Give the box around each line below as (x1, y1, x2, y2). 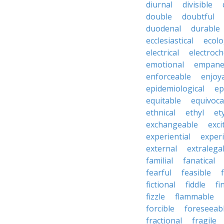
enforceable (146, 71, 191, 82)
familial (146, 155, 173, 166)
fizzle (146, 191, 165, 202)
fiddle (185, 179, 205, 190)
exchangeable (146, 119, 198, 130)
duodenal (146, 23, 181, 34)
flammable (175, 191, 214, 202)
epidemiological (146, 83, 204, 94)
